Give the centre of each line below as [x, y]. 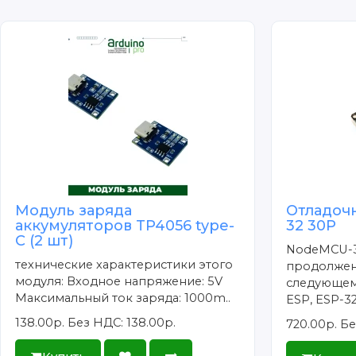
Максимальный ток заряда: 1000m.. [123, 298]
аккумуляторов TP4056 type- [125, 225]
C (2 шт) [44, 240]
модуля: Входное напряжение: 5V [119, 281]
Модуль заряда [74, 210]
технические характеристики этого [124, 264]
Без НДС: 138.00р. [122, 322]
